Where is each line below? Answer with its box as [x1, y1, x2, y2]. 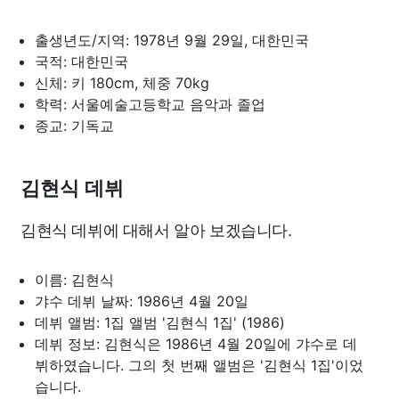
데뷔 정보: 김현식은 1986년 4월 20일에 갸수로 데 [35, 335, 357, 353]
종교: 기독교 [35, 117, 114, 134]
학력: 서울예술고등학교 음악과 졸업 [35, 95, 265, 113]
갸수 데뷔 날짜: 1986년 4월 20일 [35, 292, 248, 310]
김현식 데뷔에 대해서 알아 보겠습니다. [20, 217, 292, 240]
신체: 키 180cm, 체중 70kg [35, 74, 209, 92]
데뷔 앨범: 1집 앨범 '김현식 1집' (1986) [35, 313, 285, 331]
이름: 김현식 [35, 271, 114, 289]
